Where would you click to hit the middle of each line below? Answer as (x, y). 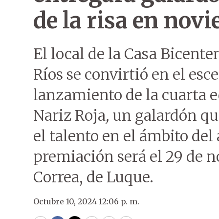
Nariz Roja (69, 115)
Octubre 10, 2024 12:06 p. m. (86, 201)
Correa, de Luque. (93, 177)
